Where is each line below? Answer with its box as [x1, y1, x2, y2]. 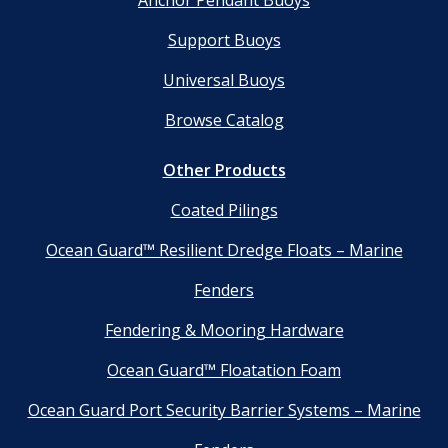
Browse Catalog [164, 109, 284, 132]
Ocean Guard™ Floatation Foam [107, 359, 341, 382]
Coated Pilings [170, 199, 278, 222]
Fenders [194, 279, 254, 302]
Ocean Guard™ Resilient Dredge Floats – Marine [45, 239, 403, 262]
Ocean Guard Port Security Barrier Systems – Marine [27, 399, 421, 422]
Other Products [162, 159, 286, 182]
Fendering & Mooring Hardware [104, 319, 344, 342]
